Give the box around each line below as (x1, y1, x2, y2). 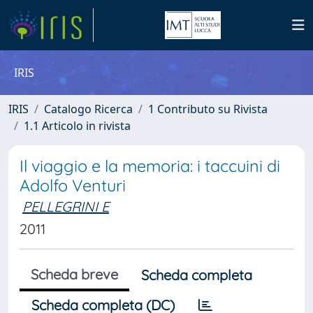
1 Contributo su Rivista (148, 101, 268, 117)
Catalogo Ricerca (44, 101, 133, 117)
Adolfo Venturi (20, 175, 126, 196)
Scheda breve (31, 265, 118, 283)
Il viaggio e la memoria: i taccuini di (20, 156, 280, 176)
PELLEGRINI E (22, 198, 109, 215)
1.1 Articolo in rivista (24, 118, 131, 133)
